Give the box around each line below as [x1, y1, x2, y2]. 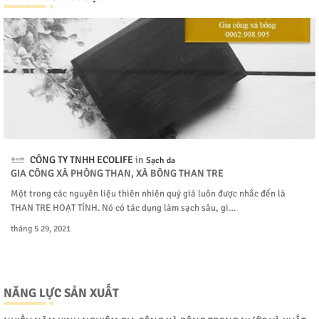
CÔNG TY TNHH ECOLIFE [30, 154, 133, 166]
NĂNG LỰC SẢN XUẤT [4, 285, 119, 300]
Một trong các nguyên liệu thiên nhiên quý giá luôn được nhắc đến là [11, 187, 286, 199]
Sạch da [146, 155, 175, 166]
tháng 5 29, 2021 [11, 223, 70, 234]
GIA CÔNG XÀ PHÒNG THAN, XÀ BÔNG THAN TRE [11, 167, 224, 179]
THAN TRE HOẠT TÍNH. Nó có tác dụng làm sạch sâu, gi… [11, 202, 236, 214]
